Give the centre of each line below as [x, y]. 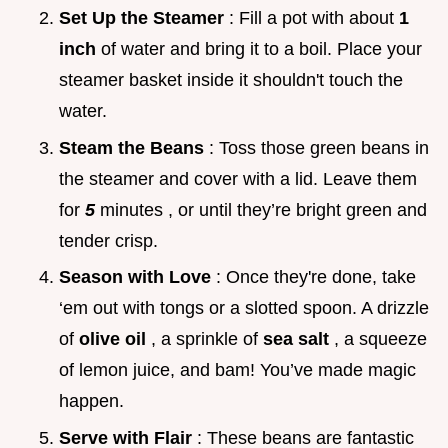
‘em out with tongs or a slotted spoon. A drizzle [244, 308]
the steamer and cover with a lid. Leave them [238, 178]
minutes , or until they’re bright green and [263, 209]
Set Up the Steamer [144, 17]
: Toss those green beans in [319, 147]
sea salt [298, 339]
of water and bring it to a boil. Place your [261, 48]
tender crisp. [108, 240]
